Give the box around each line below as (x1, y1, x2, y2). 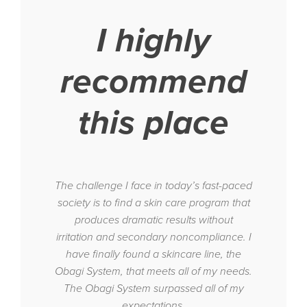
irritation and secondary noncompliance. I (56, 230, 251, 245)
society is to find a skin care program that (57, 196, 250, 210)
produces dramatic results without (74, 213, 233, 228)
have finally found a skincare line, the (66, 247, 241, 262)
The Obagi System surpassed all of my (63, 282, 244, 296)
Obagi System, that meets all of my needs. (55, 265, 252, 279)
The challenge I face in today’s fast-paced (55, 179, 252, 193)
